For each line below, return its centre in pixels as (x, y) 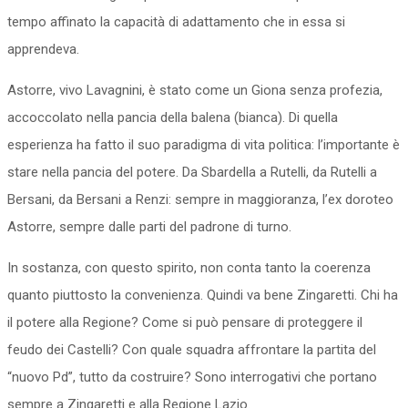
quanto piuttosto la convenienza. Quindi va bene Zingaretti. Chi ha (203, 295)
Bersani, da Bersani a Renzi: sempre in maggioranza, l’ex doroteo (200, 199)
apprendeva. (43, 49)
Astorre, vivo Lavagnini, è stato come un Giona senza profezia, (195, 90)
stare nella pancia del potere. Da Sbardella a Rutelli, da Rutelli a (192, 172)
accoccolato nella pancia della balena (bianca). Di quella (173, 117)
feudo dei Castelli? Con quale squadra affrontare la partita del (192, 350)
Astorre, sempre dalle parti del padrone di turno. (149, 227)
